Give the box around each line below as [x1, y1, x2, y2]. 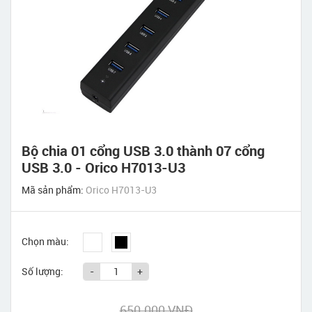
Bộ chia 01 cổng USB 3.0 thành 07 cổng [22, 141, 265, 160]
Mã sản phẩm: [22, 183, 86, 196]
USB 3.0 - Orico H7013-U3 [22, 158, 185, 177]
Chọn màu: [22, 235, 69, 248]
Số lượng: [22, 265, 63, 278]
